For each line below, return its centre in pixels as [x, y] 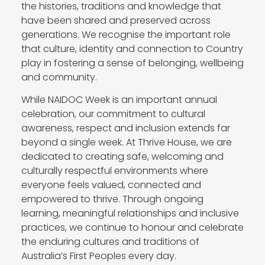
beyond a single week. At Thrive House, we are [126, 143]
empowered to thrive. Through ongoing [112, 199]
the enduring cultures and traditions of [110, 242]
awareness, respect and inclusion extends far [125, 128]
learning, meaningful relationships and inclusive [130, 214]
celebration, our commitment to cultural [113, 114]
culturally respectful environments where [114, 171]
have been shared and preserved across [116, 20]
